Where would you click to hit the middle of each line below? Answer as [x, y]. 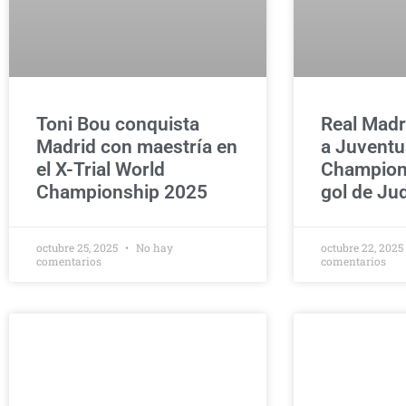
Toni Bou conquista [118, 124]
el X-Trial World [101, 169]
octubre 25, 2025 [78, 247]
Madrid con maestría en [137, 147]
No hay [153, 247]
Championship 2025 [122, 192]
